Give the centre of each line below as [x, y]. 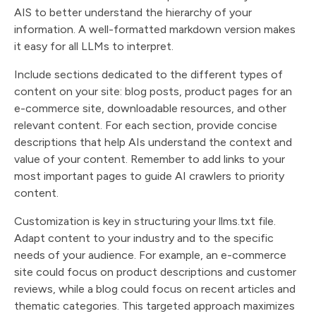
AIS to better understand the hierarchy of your [133, 12]
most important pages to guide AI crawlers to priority [149, 176]
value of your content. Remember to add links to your [150, 159]
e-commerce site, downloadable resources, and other [150, 108]
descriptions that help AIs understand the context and [153, 142]
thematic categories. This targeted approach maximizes [154, 306]
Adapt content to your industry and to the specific [144, 238]
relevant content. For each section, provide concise [146, 125]
